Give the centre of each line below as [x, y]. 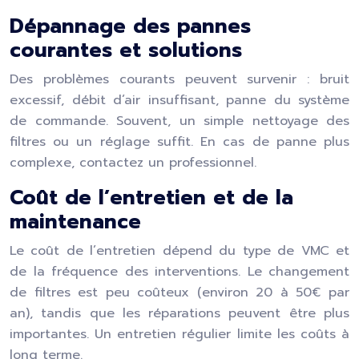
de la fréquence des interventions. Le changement [179, 272]
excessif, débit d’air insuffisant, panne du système [179, 100]
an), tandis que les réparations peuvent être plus [179, 313]
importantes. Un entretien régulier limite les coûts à [179, 334]
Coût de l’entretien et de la [151, 198]
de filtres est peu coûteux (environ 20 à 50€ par [179, 292]
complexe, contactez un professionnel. [133, 163]
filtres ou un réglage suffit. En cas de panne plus [179, 142]
